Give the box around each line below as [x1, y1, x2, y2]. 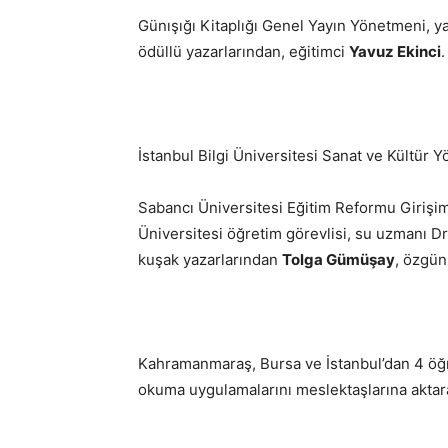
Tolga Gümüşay [282, 250, 395, 269]
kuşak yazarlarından [138, 250, 282, 269]
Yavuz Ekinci [349, 42, 441, 61]
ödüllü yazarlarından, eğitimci [138, 42, 349, 61]
